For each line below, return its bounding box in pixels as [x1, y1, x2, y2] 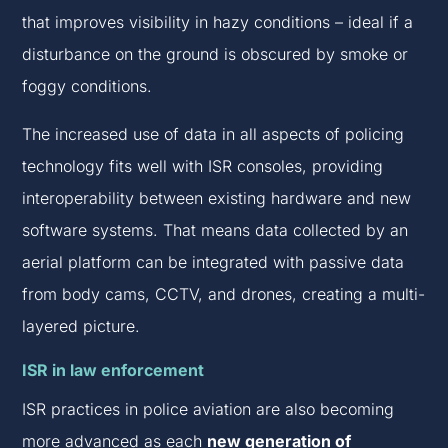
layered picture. [22, 316, 141, 337]
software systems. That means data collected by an [22, 220, 409, 241]
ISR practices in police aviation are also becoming [22, 399, 395, 420]
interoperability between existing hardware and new [22, 188, 412, 209]
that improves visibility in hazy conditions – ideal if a [22, 12, 414, 33]
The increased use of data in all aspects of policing [22, 124, 405, 145]
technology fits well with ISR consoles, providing [22, 156, 384, 177]
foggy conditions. [22, 76, 158, 97]
